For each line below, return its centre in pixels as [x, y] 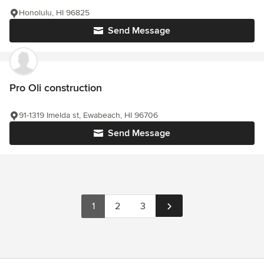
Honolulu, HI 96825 [54, 13]
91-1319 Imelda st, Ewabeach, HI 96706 [88, 115]
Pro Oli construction [56, 88]
